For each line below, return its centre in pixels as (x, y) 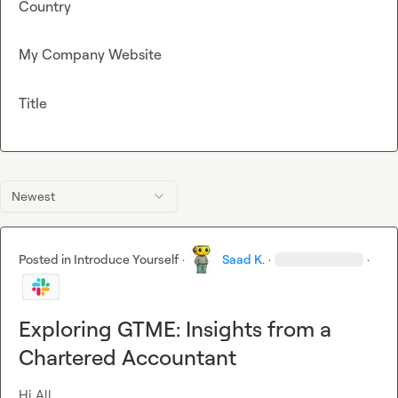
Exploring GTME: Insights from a (175, 329)
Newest (33, 196)
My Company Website (90, 55)
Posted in (46, 259)
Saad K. (243, 259)
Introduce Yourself (126, 259)
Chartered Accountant (127, 358)
